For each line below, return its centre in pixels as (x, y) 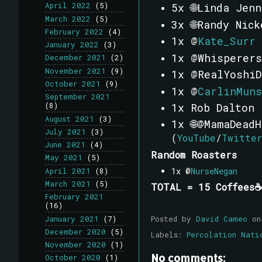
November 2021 (75, 70)
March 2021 (68, 184)
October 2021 (73, 84)
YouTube (196, 138)
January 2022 (72, 45)
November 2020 (75, 245)
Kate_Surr (226, 41)
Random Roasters (194, 155)
